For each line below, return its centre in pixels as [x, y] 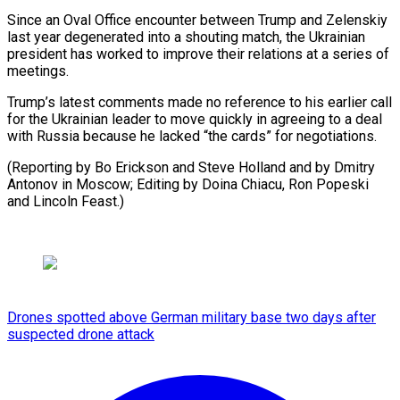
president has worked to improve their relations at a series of [198, 54]
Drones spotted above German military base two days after [192, 317]
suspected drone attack [81, 334]
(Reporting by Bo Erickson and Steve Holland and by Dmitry [191, 167]
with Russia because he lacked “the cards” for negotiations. [192, 136]
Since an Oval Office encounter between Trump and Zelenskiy [197, 20]
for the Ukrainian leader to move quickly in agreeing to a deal [195, 119]
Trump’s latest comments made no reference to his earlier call [200, 102]
